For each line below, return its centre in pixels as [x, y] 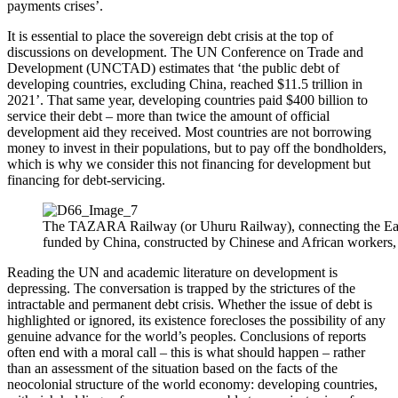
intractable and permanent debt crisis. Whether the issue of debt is [190, 304]
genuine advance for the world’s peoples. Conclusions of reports [187, 336]
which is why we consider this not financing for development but [189, 163]
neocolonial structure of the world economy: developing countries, [192, 384]
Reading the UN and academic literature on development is [172, 272]
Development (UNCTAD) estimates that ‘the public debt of [173, 68]
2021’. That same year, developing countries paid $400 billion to [187, 99]
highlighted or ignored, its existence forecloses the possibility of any [196, 320]
